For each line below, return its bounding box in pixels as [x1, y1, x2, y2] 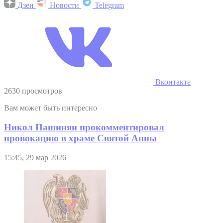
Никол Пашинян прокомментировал [4, 121, 164, 132]
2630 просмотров [4, 87, 62, 96]
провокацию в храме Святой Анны [4, 132, 157, 143]
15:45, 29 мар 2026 [4, 153, 66, 162]
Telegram [93, 1, 124, 10]
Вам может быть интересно [4, 104, 97, 112]
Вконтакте [153, 78, 191, 87]
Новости [48, 1, 81, 10]
